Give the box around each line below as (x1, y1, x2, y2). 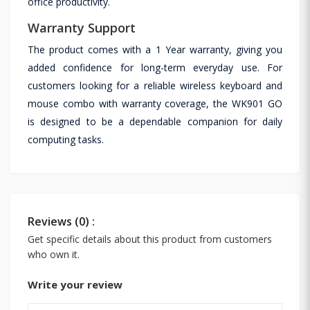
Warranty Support (28, 19, 136, 36)
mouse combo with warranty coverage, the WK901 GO (28, 96, 282, 110)
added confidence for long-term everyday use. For (28, 60, 282, 74)
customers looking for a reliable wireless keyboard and (28, 78, 282, 92)
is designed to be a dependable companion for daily (28, 114, 282, 128)
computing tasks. (28, 132, 104, 146)
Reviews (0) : (28, 213, 95, 229)
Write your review (28, 277, 122, 291)
